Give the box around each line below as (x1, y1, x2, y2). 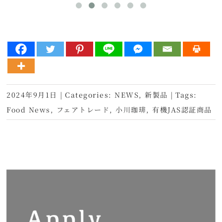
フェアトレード (56, 105, 110, 115)
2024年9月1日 (6, 90, 57, 100)
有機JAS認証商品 (152, 105, 212, 115)
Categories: (65, 90, 115, 100)
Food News (6, 105, 51, 115)
